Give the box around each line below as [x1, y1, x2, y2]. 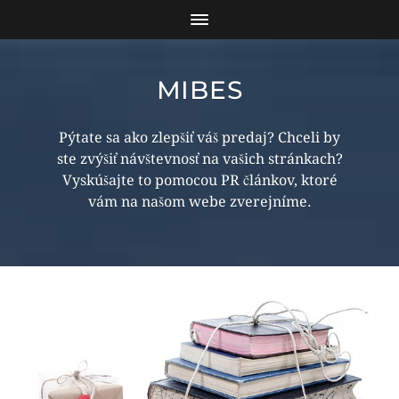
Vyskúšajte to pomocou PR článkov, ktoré [61, 172, 338, 189]
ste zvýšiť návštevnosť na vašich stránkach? [56, 151, 343, 167]
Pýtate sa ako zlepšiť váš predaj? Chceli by [59, 129, 340, 146]
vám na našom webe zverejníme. [87, 193, 312, 210]
